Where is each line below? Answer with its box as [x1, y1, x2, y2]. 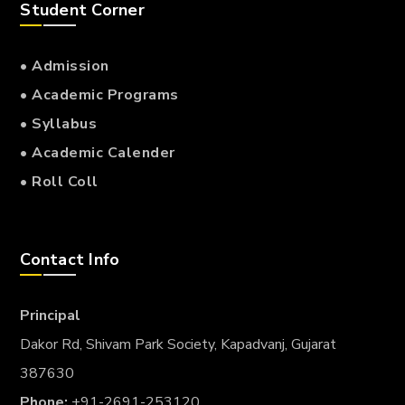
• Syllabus [20, 114, 98, 135]
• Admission [20, 56, 109, 77]
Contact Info [20, 249, 120, 271]
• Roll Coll [20, 172, 99, 193]
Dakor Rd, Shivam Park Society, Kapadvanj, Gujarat [20, 334, 337, 355]
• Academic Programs [20, 85, 179, 106]
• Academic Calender [20, 143, 175, 164]
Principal [20, 306, 81, 326]
